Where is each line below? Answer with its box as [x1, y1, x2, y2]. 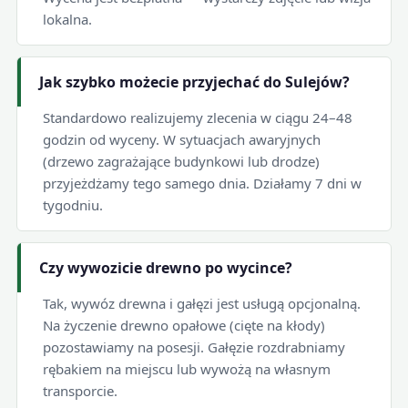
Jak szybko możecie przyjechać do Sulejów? [38, 71, 350, 92]
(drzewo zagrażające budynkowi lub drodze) [42, 151, 320, 170]
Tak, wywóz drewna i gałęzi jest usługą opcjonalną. [42, 293, 361, 312]
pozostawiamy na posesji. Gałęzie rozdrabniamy [42, 337, 345, 356]
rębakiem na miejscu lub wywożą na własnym [42, 359, 331, 378]
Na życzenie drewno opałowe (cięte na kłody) [42, 315, 325, 334]
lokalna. [42, 9, 92, 28]
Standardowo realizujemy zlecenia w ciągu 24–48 [42, 107, 352, 127]
